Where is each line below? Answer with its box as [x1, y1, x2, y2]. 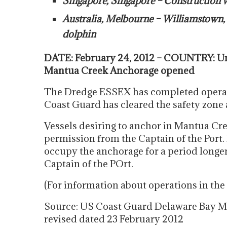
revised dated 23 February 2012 [44, 213, 183, 225]
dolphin [62, 28, 96, 40]
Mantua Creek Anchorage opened [44, 64, 195, 77]
